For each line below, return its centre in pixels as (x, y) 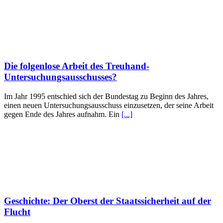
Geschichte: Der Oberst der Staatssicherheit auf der (108, 201)
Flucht (17, 212)
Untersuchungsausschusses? (60, 77)
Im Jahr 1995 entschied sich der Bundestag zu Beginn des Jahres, (106, 96)
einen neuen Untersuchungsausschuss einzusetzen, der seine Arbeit (109, 105)
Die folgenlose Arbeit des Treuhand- (77, 66)
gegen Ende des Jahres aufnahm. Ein (63, 114)
